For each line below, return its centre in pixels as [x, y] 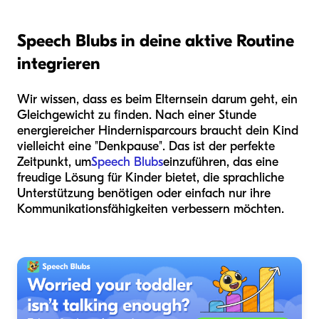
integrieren [59, 63]
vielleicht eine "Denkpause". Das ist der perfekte [146, 146]
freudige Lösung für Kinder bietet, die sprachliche [151, 177]
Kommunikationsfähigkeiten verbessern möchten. [151, 209]
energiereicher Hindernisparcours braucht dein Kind [158, 130]
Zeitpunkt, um [54, 162]
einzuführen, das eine [221, 162]
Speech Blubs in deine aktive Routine [156, 40]
